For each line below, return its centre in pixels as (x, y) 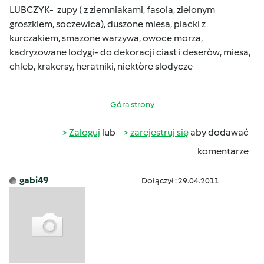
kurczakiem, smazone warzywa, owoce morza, (106, 38)
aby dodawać (219, 132)
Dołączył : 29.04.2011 (180, 181)
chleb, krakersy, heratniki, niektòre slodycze (102, 66)
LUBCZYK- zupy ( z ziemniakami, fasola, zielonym (112, 10)
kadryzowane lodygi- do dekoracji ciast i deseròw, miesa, (130, 52)
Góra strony (132, 105)
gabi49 (34, 180)
